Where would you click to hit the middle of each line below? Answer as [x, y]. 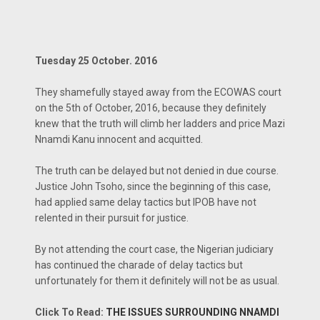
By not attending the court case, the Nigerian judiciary [154, 249]
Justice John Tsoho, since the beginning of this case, [153, 186]
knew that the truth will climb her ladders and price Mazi [160, 124]
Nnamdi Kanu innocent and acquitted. [119, 139]
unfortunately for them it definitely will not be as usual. [157, 281]
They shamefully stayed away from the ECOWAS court [158, 92]
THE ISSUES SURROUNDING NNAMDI [192, 312]
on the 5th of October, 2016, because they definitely [151, 108]
